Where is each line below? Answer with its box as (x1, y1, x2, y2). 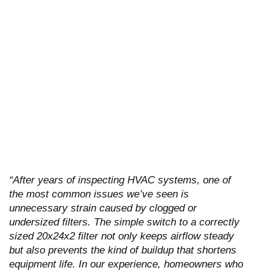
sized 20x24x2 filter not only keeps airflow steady (9, 230, 234, 243)
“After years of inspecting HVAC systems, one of (9, 174, 231, 186)
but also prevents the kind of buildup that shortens (9, 244, 236, 257)
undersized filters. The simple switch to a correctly (9, 216, 239, 229)
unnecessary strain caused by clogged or (9, 202, 197, 214)
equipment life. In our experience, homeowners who (9, 258, 243, 271)
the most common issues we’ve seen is (9, 188, 189, 200)
